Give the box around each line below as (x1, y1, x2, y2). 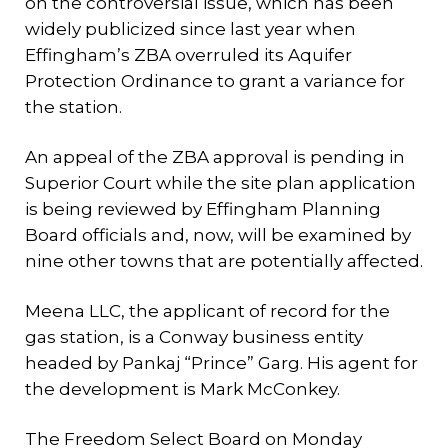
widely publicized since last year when (25, 19, 356, 39)
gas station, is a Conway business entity (25, 327, 363, 347)
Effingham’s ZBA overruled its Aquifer (25, 45, 352, 65)
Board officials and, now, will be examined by (25, 225, 411, 245)
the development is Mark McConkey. (25, 379, 340, 399)
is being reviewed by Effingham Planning (25, 199, 381, 219)
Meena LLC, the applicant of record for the (25, 301, 390, 321)
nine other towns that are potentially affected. (25, 251, 423, 271)
